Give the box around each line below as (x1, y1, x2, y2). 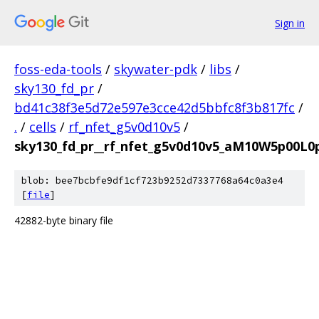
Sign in (275, 16, 305, 30)
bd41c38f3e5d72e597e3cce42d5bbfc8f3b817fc (14, 99, 295, 116)
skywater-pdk (114, 61, 197, 78)
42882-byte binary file (14, 214, 113, 227)
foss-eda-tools (14, 61, 102, 78)
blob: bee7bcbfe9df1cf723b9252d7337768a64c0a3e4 (21, 174, 283, 187)
